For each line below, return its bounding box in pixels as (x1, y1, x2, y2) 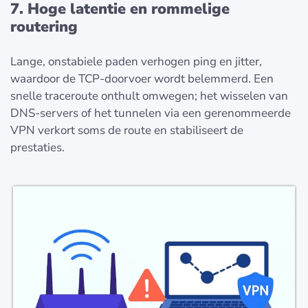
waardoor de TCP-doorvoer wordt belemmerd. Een (10, 70, 274, 87)
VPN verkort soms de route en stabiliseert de (10, 122, 243, 138)
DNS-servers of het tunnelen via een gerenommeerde (10, 104, 291, 121)
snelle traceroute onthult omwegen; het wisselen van (10, 87, 288, 104)
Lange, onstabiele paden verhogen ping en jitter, (10, 53, 262, 69)
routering (10, 16, 78, 37)
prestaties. (10, 139, 65, 155)
